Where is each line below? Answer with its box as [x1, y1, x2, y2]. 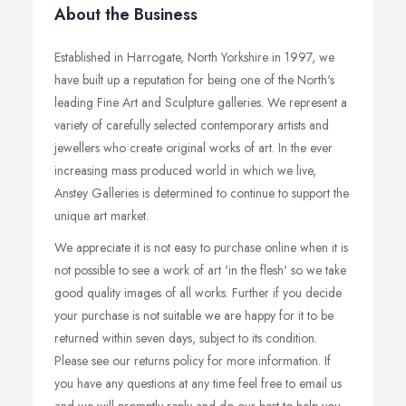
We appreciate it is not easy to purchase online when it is [54, 238, 348, 256]
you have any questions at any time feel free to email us [54, 374, 342, 392]
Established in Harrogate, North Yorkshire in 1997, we [54, 48, 334, 66]
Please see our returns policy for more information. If [54, 352, 331, 370]
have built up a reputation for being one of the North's [54, 71, 334, 89]
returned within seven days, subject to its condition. [54, 329, 317, 347]
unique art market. [54, 207, 149, 225]
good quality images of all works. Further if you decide [54, 284, 342, 302]
